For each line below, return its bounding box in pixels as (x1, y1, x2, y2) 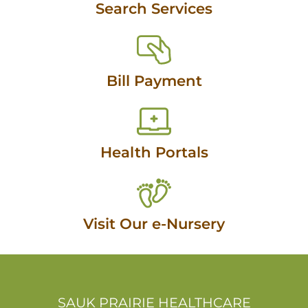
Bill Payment (106, 71, 202, 89)
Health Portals (100, 143, 208, 162)
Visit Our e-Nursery (82, 214, 225, 233)
